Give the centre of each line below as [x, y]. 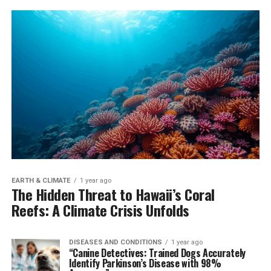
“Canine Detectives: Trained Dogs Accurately [157, 253]
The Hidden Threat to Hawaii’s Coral [113, 194]
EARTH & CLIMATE [41, 181]
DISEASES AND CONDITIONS [115, 243]
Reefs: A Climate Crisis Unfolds [100, 210]
